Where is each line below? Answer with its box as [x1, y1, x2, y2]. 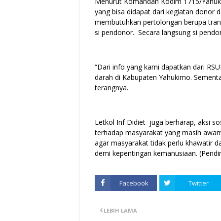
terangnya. [95, 83, 128, 93]
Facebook [119, 179, 148, 188]
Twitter [188, 179, 209, 188]
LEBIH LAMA [104, 207, 137, 215]
